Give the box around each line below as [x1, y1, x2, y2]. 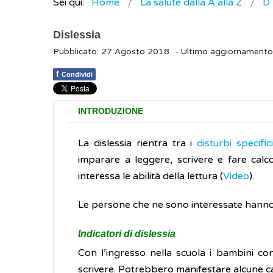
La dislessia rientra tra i [78, 137, 197, 149]
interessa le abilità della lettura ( [78, 170, 223, 182]
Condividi [62, 71, 93, 78]
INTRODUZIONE [78, 107, 143, 116]
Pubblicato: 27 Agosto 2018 [53, 47, 169, 57]
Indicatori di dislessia [78, 229, 175, 239]
